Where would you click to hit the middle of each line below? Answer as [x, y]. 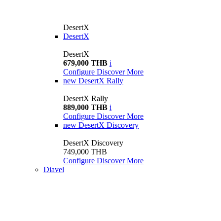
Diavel [54, 169]
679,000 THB [85, 63]
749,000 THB [85, 151]
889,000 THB [85, 107]
